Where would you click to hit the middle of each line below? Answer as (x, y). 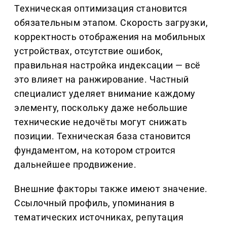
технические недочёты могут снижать (101, 122)
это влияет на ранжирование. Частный (102, 80)
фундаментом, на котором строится (95, 150)
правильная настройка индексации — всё (107, 65)
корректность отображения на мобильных (110, 37)
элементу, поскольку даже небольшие (101, 108)
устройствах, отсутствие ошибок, (89, 51)
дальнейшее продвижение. (75, 165)
